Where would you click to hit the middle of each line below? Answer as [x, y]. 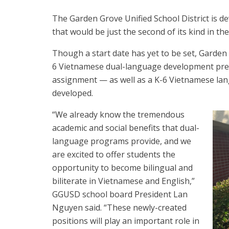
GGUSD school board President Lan [120, 194]
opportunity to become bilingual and [122, 168]
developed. [73, 93]
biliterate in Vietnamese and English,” [123, 181]
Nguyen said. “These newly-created [119, 208]
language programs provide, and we [122, 141]
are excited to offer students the [114, 154]
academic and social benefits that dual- [126, 128]
